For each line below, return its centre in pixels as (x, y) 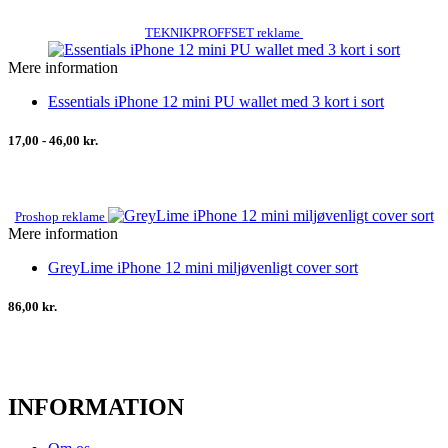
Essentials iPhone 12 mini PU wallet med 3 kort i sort (216, 101)
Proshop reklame (61, 217)
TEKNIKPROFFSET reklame (224, 32)
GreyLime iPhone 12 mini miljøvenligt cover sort (203, 268)
